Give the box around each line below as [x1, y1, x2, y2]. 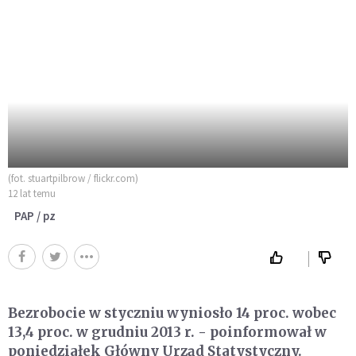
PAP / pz [14, 207, 56, 223]
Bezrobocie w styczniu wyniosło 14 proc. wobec [8, 304, 336, 322]
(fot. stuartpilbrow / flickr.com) [8, 171, 138, 185]
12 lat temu [8, 186, 56, 200]
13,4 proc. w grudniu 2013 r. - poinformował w [8, 323, 327, 341]
